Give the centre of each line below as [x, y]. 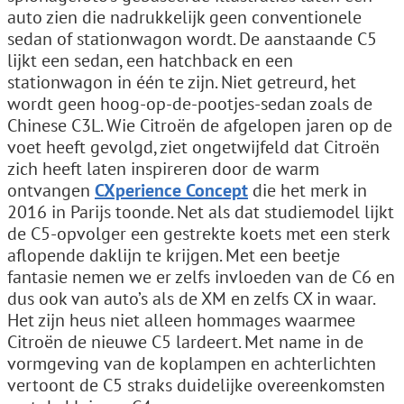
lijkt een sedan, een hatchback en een [150, 60]
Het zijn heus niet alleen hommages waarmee [181, 320]
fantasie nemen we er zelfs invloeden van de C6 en [201, 277]
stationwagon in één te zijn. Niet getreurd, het [182, 82]
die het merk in [308, 190]
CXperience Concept [171, 190]
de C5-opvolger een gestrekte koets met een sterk [198, 234]
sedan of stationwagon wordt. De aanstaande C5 [192, 39]
